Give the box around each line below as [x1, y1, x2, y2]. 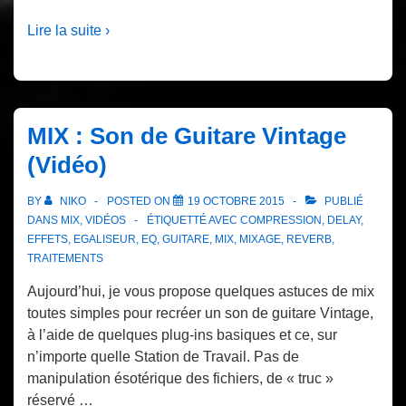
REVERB [286, 232, 332, 246]
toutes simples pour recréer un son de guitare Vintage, [27, 304, 373, 321]
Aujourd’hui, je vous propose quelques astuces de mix [27, 283, 374, 299]
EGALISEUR [73, 232, 136, 246]
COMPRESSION [240, 213, 322, 227]
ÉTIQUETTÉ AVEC [147, 213, 240, 227]
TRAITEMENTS [27, 251, 103, 265]
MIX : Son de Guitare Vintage [27, 121, 346, 150]
